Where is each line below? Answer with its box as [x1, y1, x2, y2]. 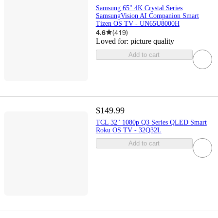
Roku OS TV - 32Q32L [95, 126, 162, 134]
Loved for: [95, 36, 130, 45]
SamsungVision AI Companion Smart [95, 12, 199, 19]
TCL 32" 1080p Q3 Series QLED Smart [95, 118, 207, 126]
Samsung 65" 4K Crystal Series [95, 4, 182, 12]
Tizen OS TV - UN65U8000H [95, 19, 180, 27]
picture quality [130, 36, 174, 45]
